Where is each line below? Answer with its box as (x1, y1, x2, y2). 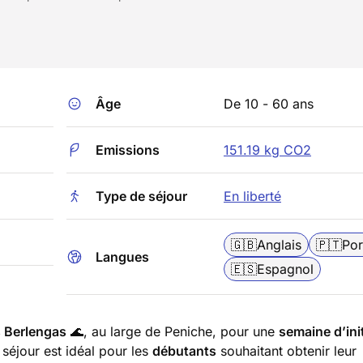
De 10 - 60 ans (224, 96, 314, 112)
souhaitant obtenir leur (216, 343, 357, 359)
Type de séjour (96, 188, 187, 204)
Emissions (96, 142, 160, 158)
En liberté (224, 188, 281, 204)
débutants (152, 343, 216, 359)
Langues (96, 249, 149, 265)
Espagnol (257, 261, 314, 277)
